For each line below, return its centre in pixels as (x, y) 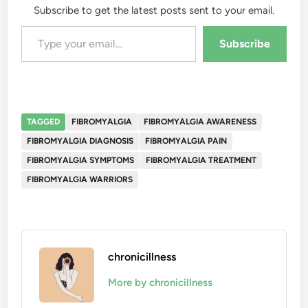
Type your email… (38, 25)
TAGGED (44, 121)
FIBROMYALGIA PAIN (186, 141)
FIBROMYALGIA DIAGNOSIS (80, 141)
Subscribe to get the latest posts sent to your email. (154, 10)
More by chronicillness (161, 282)
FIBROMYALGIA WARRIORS (80, 179)
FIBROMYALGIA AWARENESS (200, 121)
